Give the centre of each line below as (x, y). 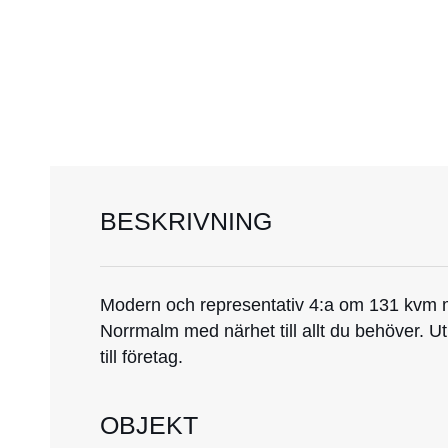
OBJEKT (149, 424)
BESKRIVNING (186, 220)
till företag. (141, 356)
